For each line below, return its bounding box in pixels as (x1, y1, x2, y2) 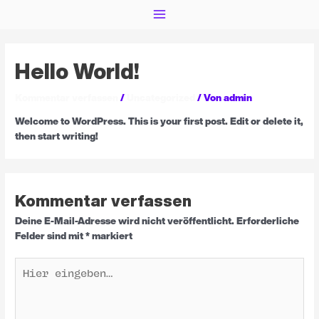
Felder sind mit (15, 228, 86, 243)
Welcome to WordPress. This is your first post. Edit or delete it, (15, 114, 304, 129)
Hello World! (15, 55, 140, 87)
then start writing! (15, 129, 99, 144)
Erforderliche (236, 213, 300, 228)
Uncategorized (127, 90, 196, 105)
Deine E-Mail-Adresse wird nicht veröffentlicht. (15, 213, 235, 228)
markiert (90, 228, 133, 243)
